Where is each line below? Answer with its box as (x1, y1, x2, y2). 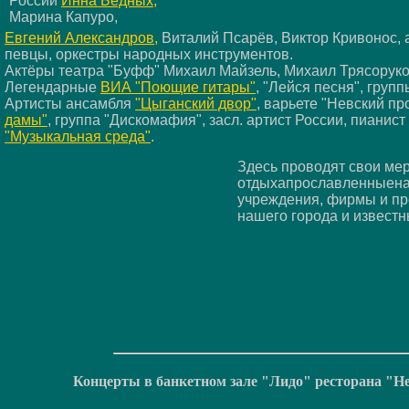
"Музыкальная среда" (5, 128, 151, 144)
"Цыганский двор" (135, 95, 257, 111)
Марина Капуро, (9, 8, 118, 25)
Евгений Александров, (5, 29, 158, 46)
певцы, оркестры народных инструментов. (5, 46, 293, 62)
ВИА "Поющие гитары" (100, 79, 256, 95)
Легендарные (5, 79, 100, 95)
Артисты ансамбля (5, 95, 135, 111)
